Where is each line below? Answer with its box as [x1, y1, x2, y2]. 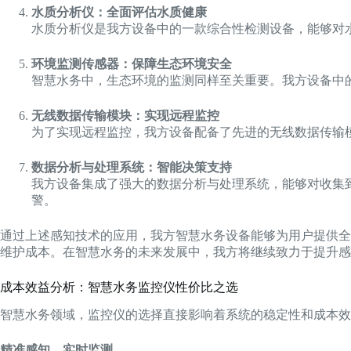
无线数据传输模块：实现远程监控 [31, 108, 219, 122]
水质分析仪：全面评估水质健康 [31, 5, 207, 19]
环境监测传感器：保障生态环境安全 [31, 56, 232, 71]
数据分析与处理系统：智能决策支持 [31, 160, 232, 174]
